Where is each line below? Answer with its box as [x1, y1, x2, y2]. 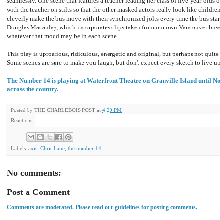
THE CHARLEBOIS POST [34, 107, 95, 113]
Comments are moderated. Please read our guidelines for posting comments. [7, 203, 197, 211]
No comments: [7, 167, 61, 178]
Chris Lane [40, 145, 65, 151]
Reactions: [11, 117, 34, 124]
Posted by [11, 107, 34, 113]
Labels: [11, 145, 28, 151]
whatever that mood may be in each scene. [7, 32, 118, 40]
